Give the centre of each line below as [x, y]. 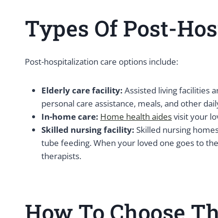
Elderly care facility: [83, 90]
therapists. [61, 156]
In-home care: [70, 117]
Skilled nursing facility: [88, 130]
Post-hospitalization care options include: [101, 62]
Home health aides [136, 117]
